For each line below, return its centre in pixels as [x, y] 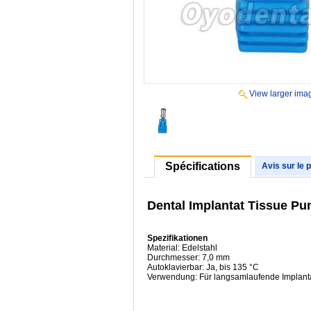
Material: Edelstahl [182, 247]
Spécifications [203, 166]
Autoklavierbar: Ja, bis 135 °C [203, 267]
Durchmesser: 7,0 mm [188, 257]
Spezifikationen [177, 238]
